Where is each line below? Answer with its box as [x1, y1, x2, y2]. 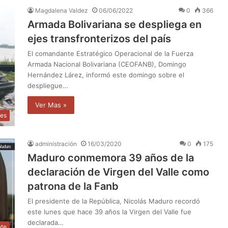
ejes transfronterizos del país [27, 32, 171, 45]
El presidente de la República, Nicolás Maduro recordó [27, 196, 200, 205]
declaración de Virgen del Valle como [27, 165, 209, 178]
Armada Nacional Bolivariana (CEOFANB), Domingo [27, 60, 186, 68]
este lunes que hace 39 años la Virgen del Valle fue [27, 207, 191, 216]
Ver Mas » [35, 100, 67, 109]
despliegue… [27, 81, 68, 90]
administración [35, 139, 77, 148]
